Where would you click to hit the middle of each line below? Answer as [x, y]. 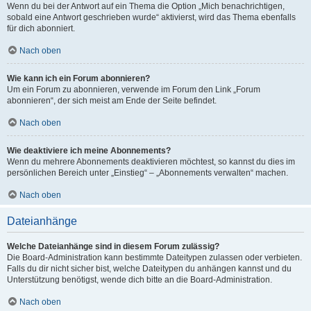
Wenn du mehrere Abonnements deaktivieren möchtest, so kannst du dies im [151, 162]
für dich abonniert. [41, 28]
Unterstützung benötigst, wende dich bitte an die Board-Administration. [140, 280]
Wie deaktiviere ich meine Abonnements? [89, 151]
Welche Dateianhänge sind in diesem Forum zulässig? [113, 246]
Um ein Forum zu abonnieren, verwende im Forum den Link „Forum [134, 90]
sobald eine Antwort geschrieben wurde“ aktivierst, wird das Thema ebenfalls [151, 17]
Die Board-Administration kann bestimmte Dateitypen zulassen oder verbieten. [154, 258]
